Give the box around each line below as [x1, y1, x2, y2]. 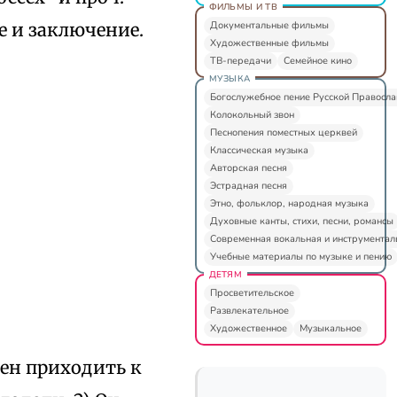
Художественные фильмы [209, 35, 329, 50]
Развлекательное [209, 303, 289, 317]
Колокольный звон [209, 107, 294, 121]
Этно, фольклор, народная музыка [209, 196, 369, 210]
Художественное [209, 321, 287, 335]
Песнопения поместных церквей [209, 125, 357, 139]
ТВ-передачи [209, 53, 271, 67]
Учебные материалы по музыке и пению [209, 249, 392, 263]
